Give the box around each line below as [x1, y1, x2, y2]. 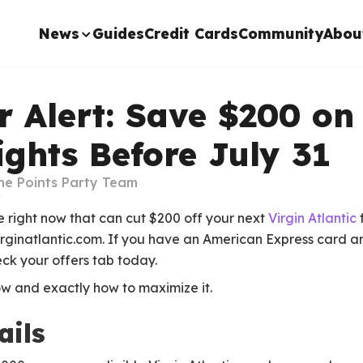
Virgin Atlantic [268, 210, 357, 227]
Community [237, 24, 323, 43]
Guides [92, 24, 144, 43]
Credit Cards [143, 24, 238, 43]
